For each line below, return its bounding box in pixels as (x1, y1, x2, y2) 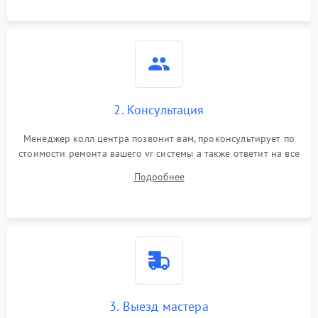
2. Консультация (114, 102, 204, 118)
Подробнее (133, 170, 185, 183)
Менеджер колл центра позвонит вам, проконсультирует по (23, 132, 295, 145)
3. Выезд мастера (109, 298, 209, 314)
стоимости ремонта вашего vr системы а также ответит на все (18, 147, 300, 160)
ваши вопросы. (126, 162, 192, 175)
